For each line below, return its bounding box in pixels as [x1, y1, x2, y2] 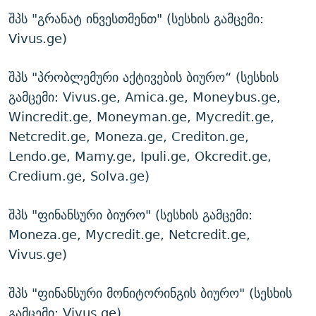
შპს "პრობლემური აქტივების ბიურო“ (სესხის [8, 66, 279, 89]
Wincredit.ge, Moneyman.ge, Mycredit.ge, [8, 106, 274, 128]
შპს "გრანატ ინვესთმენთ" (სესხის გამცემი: [8, 8, 264, 30]
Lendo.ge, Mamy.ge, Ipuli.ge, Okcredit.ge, [8, 145, 272, 168]
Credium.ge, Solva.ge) [8, 165, 150, 188]
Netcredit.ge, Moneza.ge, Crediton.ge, [8, 126, 249, 148]
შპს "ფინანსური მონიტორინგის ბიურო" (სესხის [8, 282, 292, 305]
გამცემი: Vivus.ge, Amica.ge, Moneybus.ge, [8, 86, 281, 109]
